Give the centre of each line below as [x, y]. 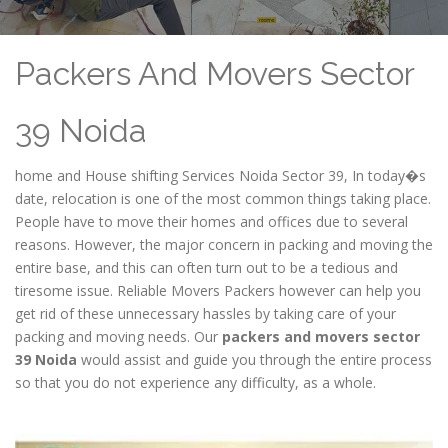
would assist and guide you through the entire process [254, 359]
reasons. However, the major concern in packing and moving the [224, 244]
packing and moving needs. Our [118, 336]
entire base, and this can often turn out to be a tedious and [206, 267]
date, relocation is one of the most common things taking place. [223, 198]
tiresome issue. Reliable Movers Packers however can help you [218, 290]
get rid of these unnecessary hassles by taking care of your [205, 313]
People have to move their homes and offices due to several [211, 221]
